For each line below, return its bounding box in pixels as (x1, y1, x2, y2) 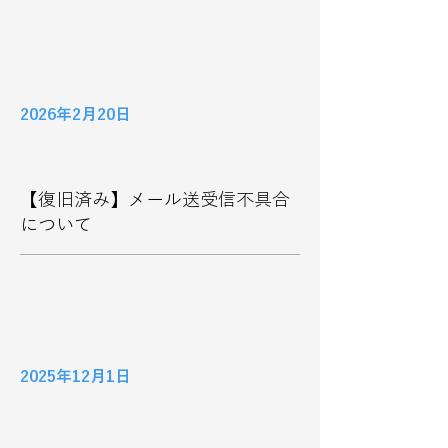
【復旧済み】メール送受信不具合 (20, 190, 290, 208)
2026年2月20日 (20, 106, 131, 122)
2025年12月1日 (20, 368, 131, 384)
